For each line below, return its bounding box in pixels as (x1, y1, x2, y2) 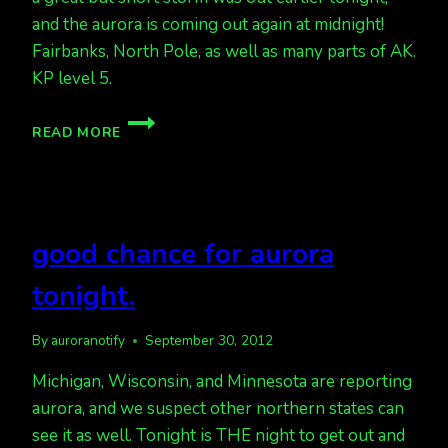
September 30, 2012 (145, 331, 274, 351)
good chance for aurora (32, 234, 334, 273)
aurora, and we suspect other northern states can (32, 397, 404, 421)
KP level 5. (32, 66, 112, 90)
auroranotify (51, 331, 126, 351)
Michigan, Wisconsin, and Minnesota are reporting (32, 370, 412, 394)
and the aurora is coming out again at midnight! (32, 12, 384, 36)
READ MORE (32, 122, 122, 142)
